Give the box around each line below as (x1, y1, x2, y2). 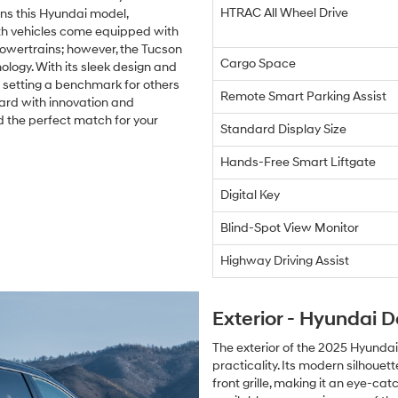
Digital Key (220, 187, 280, 203)
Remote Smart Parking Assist (220, 89, 386, 105)
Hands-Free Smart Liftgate (220, 155, 376, 171)
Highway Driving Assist (220, 253, 349, 269)
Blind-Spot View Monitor (220, 220, 359, 236)
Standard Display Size (220, 122, 346, 138)
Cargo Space (220, 56, 296, 72)
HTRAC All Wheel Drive (220, 5, 348, 21)
